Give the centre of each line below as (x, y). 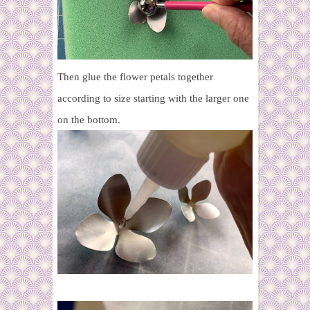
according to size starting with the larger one (153, 99)
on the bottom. (89, 120)
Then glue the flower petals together (135, 77)
